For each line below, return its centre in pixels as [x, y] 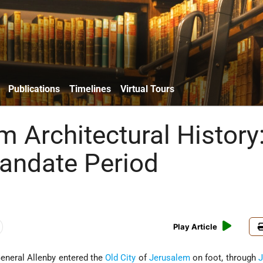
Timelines [90, 89]
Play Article [195, 227]
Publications [34, 89]
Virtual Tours [147, 89]
